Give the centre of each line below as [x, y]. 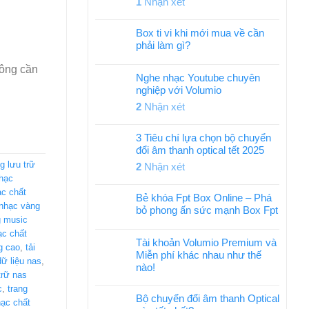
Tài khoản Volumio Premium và [206, 242]
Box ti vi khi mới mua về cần [200, 33]
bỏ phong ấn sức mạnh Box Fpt [207, 210]
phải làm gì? [163, 45]
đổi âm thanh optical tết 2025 [200, 150]
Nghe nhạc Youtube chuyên [198, 78]
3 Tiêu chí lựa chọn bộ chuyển [203, 138]
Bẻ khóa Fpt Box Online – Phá [204, 198]
